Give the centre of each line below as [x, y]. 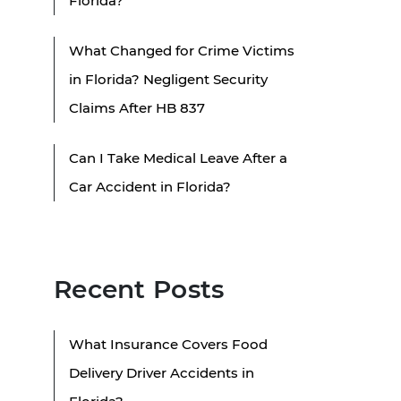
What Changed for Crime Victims [182, 50]
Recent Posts [139, 289]
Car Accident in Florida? [150, 186]
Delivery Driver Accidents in [162, 372]
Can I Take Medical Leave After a [178, 158]
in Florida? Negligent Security [168, 79]
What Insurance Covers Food [168, 344]
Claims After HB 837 [137, 107]
